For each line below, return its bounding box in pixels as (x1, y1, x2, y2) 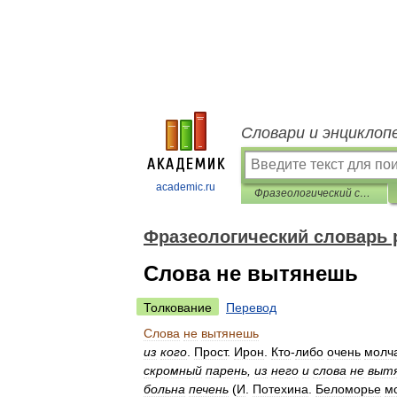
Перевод (226, 300, 276, 315)
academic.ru (156, 181, 215, 193)
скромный (144, 363, 202, 378)
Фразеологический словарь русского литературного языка (360, 187, 370, 199)
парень (206, 363, 247, 378)
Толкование (144, 300, 212, 315)
